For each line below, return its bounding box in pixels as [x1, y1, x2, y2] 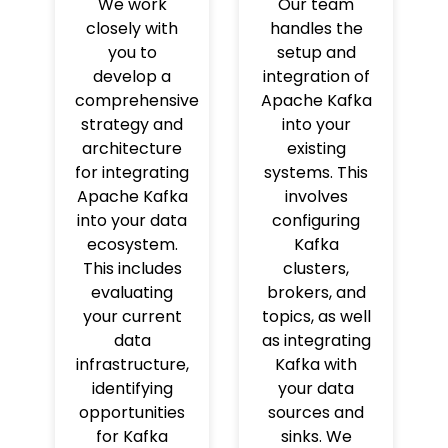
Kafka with [275, 352, 357, 376]
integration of [262, 64, 370, 88]
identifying [91, 376, 173, 400]
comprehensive [75, 88, 199, 112]
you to [107, 40, 157, 64]
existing [286, 136, 346, 160]
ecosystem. [86, 232, 178, 256]
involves [284, 184, 348, 208]
